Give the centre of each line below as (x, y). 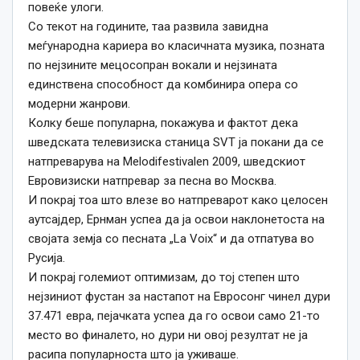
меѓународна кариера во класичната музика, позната (176, 46)
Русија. (47, 258)
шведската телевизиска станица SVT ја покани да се (176, 143)
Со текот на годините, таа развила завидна (148, 27)
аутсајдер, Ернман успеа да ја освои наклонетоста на (176, 220)
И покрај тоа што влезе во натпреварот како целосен (178, 200)
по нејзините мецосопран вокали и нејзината (153, 65)
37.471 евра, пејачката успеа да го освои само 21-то (174, 316)
